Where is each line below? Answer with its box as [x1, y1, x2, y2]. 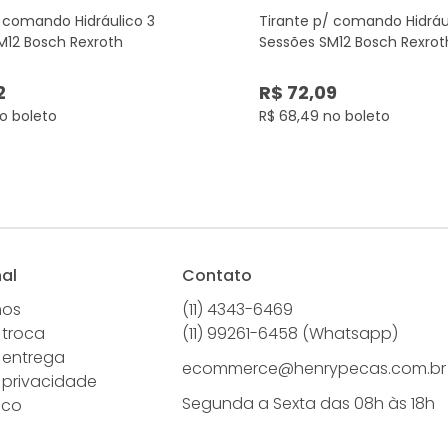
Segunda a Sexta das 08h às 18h [181, 391, 435, 415]
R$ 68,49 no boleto [259, 105, 390, 126]
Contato [181, 263, 252, 287]
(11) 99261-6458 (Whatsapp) [181, 321, 398, 345]
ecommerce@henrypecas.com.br [181, 356, 446, 380]
